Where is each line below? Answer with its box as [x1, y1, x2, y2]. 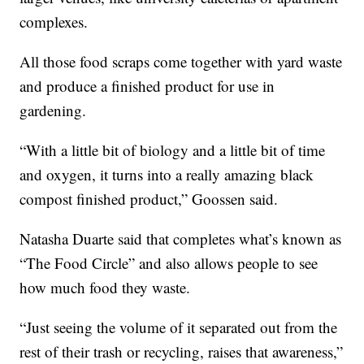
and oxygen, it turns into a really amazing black [19, 164, 314, 185]
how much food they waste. [19, 277, 191, 298]
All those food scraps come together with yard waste [19, 51, 343, 72]
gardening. [19, 100, 87, 121]
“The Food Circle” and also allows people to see [19, 253, 318, 274]
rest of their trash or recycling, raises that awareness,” [19, 341, 344, 362]
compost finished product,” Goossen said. [19, 188, 279, 210]
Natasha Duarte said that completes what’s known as [19, 228, 342, 249]
